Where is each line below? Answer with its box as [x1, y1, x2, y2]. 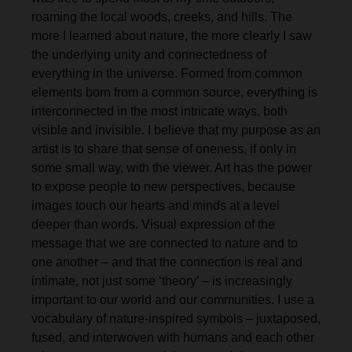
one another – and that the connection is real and [31, 255, 302, 269]
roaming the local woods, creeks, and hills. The [31, 10, 292, 24]
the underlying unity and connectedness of [31, 48, 266, 62]
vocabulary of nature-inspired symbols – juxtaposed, [31, 312, 321, 326]
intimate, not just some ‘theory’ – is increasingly [31, 274, 292, 288]
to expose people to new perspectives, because [31, 180, 295, 194]
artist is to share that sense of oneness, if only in [31, 142, 296, 156]
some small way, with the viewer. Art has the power [31, 161, 312, 175]
